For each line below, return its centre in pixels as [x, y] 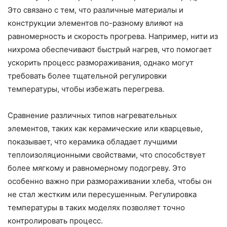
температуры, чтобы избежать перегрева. [86, 89]
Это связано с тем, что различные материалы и [96, 10]
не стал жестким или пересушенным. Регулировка [102, 195]
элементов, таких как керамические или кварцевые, [105, 129]
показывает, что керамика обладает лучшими [92, 142]
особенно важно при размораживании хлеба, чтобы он [110, 181]
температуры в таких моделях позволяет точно [96, 208]
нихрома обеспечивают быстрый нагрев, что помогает [110, 50]
